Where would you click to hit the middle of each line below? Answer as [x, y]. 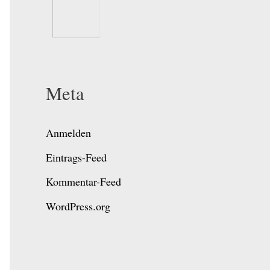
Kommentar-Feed [83, 182]
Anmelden [68, 133]
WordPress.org [78, 206]
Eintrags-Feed [76, 157]
